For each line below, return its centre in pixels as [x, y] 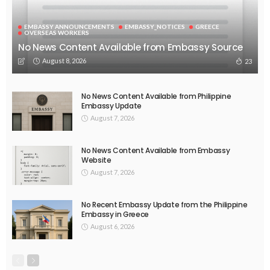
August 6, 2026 [112, 226]
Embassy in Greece [115, 214]
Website [96, 160]
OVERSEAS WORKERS [57, 32]
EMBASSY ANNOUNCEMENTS [69, 26]
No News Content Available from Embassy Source [130, 47]
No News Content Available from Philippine [156, 96]
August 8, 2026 [64, 60]
